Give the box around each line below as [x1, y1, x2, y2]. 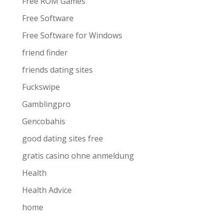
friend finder [22, 47, 68, 58]
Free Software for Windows [22, 30, 122, 41]
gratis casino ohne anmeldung [22, 150, 134, 161]
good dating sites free [22, 133, 103, 144]
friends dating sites [22, 64, 93, 75]
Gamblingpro [22, 99, 71, 110]
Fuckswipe [22, 82, 60, 92]
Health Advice [22, 185, 72, 195]
